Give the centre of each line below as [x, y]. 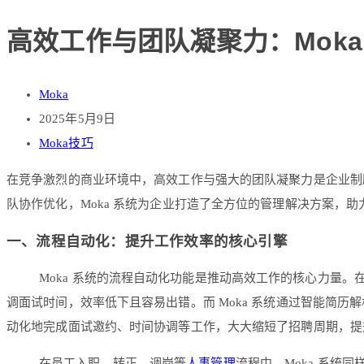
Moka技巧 [66, 143]
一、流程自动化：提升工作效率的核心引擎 [147, 241]
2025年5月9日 [77, 119]
